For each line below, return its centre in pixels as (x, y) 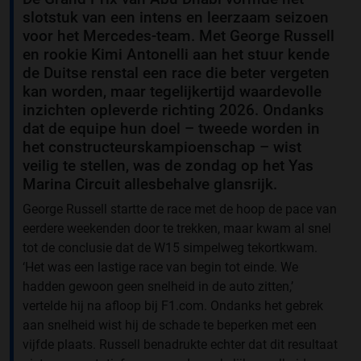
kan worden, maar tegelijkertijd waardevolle (172, 92)
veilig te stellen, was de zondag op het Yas (168, 166)
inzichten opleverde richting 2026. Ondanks (173, 110)
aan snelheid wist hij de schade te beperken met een (170, 326)
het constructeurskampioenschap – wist (162, 147)
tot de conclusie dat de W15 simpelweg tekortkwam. (170, 248)
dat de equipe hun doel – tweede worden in (171, 129)
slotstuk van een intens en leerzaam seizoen (176, 18)
